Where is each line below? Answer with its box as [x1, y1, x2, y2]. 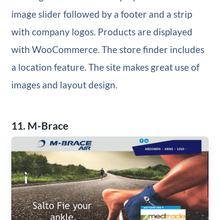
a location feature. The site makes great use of [11, 61, 199, 73]
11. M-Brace [11, 119, 68, 132]
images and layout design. [11, 79, 117, 91]
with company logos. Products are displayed [11, 26, 192, 38]
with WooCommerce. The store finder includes [11, 44, 204, 55]
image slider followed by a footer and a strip [11, 8, 192, 20]
